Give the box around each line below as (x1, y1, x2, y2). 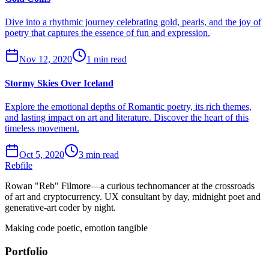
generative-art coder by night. (5, 202, 116, 213)
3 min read (79, 149, 119, 160)
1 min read (86, 54, 127, 65)
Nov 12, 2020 (19, 54, 72, 65)
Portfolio (5, 244, 48, 258)
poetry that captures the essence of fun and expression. (5, 28, 210, 38)
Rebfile (5, 160, 32, 171)
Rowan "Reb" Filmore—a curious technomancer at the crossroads (5, 180, 255, 191)
